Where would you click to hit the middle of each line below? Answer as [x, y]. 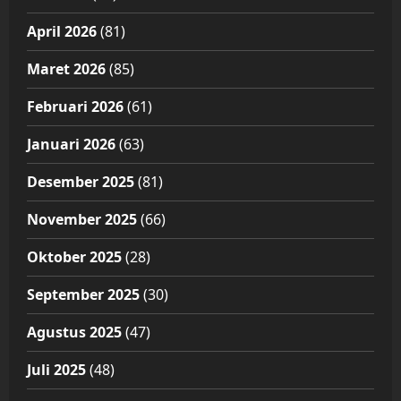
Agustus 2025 [74, 333]
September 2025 [83, 295]
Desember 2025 [81, 182]
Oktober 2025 [74, 257]
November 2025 [82, 220]
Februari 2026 [75, 107]
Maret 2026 [66, 69]
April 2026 [62, 32]
